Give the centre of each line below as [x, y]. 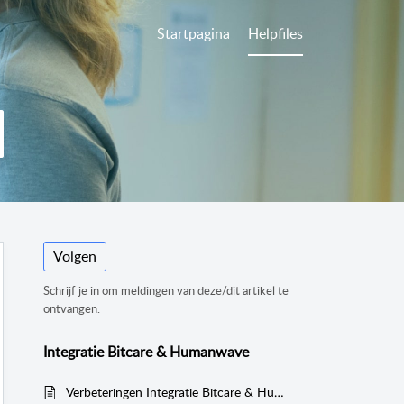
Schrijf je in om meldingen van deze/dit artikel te [166, 291]
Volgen [75, 257]
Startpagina [193, 33]
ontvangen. [72, 309]
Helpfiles [275, 33]
